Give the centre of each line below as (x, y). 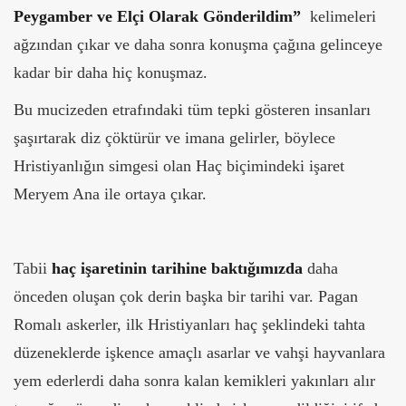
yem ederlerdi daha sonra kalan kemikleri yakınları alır (194, 381)
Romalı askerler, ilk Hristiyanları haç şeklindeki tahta (189, 325)
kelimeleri (341, 17)
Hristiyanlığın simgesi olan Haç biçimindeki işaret (179, 166)
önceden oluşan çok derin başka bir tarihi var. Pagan (186, 297)
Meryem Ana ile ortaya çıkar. (110, 194)
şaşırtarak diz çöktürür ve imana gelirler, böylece (174, 138)
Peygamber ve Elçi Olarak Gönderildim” (159, 17)
